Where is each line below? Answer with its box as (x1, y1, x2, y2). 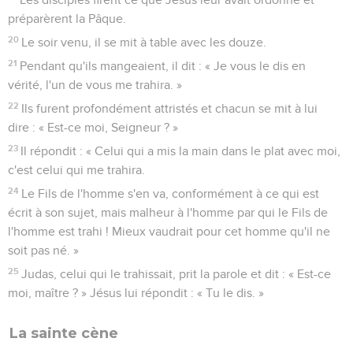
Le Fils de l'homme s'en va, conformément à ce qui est (21, 187, 320, 200)
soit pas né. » (8, 243, 79, 257)
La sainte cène (9, 324, 118, 342)
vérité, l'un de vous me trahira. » (8, 78, 182, 91)
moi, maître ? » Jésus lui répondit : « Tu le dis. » (8, 286, 264, 299)
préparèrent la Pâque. (8, 12, 126, 25)
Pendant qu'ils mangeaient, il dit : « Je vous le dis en (20, 59, 307, 72)
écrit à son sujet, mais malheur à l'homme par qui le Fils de (8, 206, 328, 219)
